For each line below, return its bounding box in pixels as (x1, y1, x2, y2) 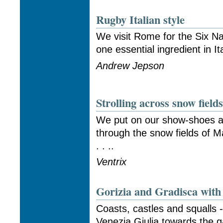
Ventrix (96, 156, 127, 168)
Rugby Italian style (96, 11, 185, 28)
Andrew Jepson (96, 60, 165, 71)
